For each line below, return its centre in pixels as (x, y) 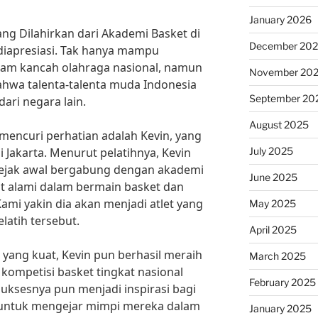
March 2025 (277, 256)
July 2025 (271, 151)
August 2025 (279, 125)
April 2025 (273, 230)
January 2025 (280, 308)
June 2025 (273, 177)
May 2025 (272, 203)
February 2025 (282, 282)
